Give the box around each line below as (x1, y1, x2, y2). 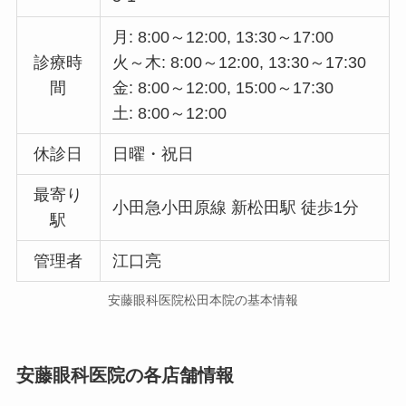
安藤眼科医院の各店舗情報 (15, 364, 234, 385)
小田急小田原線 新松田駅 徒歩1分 (112, 198, 360, 217)
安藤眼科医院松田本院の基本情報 (108, 293, 298, 308)
